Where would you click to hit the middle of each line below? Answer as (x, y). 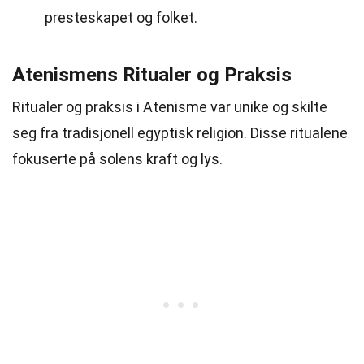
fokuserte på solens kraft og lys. (117, 159)
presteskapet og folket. (121, 17)
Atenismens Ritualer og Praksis (152, 75)
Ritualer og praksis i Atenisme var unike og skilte (170, 107)
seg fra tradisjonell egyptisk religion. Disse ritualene (180, 133)
